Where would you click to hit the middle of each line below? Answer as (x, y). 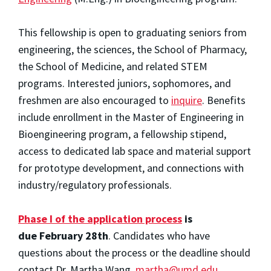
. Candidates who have (159, 235)
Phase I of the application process (100, 218)
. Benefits (224, 100)
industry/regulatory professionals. (95, 184)
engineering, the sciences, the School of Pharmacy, (132, 49)
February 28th (74, 235)
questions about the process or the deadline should (134, 252)
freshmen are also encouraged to (95, 100)
